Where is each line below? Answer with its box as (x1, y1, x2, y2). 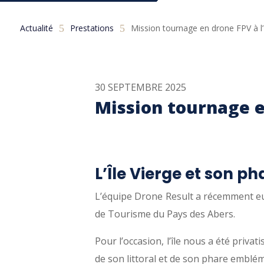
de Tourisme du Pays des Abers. (95, 207, 236, 220)
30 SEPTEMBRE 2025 (95, 80, 187, 94)
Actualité (19, 22, 53, 34)
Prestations (70, 22, 114, 34)
